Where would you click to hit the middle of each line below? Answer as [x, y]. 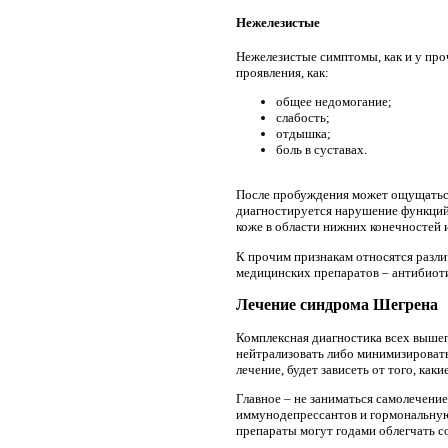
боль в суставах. [321, 149]
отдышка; [303, 133]
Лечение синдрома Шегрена [337, 305]
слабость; [303, 117]
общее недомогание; [334, 101]
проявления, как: [282, 72]
